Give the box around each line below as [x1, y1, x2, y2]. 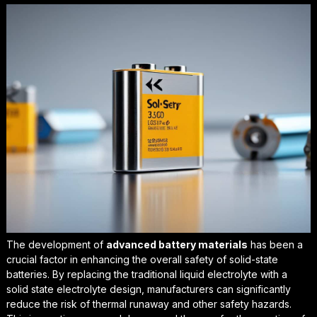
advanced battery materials [105, 238, 248, 250]
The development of [6, 238, 106, 250]
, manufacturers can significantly [141, 282, 291, 295]
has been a [247, 238, 303, 250]
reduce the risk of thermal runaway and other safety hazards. [6, 297, 292, 310]
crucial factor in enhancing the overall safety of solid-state [6, 253, 278, 265]
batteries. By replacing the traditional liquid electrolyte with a [6, 267, 287, 280]
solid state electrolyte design [6, 282, 142, 295]
